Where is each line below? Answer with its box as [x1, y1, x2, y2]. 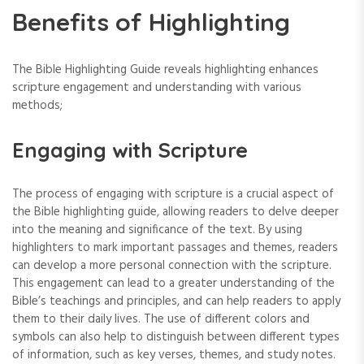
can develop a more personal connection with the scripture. [12, 256, 331, 276]
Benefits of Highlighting [12, 6, 290, 38]
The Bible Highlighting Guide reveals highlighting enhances [12, 60, 318, 80]
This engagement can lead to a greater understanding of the [12, 274, 335, 294]
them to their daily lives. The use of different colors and [12, 310, 310, 330]
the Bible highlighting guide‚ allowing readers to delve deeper [12, 202, 339, 223]
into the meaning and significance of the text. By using [12, 220, 302, 240]
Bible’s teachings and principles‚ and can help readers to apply [12, 292, 340, 312]
